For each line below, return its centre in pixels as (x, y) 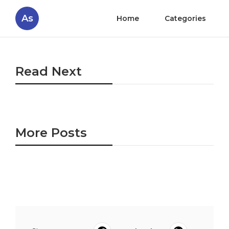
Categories (185, 18)
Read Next (49, 71)
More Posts (51, 133)
